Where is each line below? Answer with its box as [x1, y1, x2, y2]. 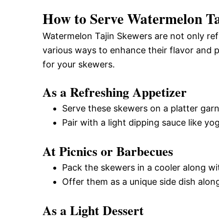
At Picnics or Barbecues [43, 141, 173, 160]
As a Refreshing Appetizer [43, 82, 187, 101]
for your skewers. [43, 59, 115, 69]
